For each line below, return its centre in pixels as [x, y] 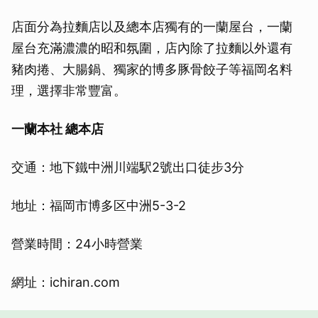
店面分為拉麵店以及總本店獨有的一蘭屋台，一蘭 [152, 27]
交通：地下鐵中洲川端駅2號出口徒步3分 [128, 168]
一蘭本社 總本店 [57, 129]
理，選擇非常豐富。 [69, 91]
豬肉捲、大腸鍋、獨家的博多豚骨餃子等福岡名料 [152, 70]
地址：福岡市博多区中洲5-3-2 [99, 206]
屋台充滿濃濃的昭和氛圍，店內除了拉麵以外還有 [152, 48]
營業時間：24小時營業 [77, 244]
